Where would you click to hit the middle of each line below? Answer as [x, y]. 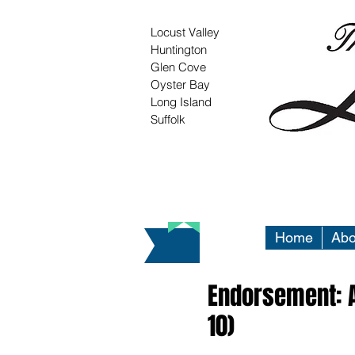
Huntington [179, 50]
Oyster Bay [180, 84]
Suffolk [168, 119]
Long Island [181, 102]
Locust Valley [185, 32]
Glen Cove [178, 67]
